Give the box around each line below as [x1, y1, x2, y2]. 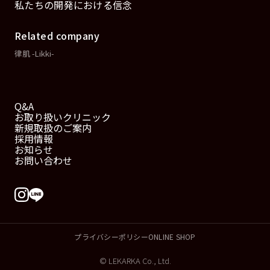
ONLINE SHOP [148, 231, 196, 242]
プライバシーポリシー [74, 231, 148, 242]
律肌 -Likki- [14, 47, 54, 59]
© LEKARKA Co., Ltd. [99, 254, 171, 266]
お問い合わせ [14, 152, 72, 168]
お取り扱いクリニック [14, 109, 111, 124]
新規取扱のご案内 [14, 120, 92, 135]
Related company [14, 28, 100, 43]
